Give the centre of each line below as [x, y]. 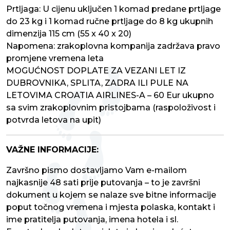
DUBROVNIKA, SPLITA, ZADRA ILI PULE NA [97, 83]
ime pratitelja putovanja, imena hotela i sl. [92, 220]
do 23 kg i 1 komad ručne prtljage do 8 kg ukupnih [110, 22]
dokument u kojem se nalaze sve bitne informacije [111, 195]
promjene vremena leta [55, 59]
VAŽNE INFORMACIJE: [52, 150]
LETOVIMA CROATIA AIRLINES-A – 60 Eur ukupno [110, 95]
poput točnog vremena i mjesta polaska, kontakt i [111, 207]
